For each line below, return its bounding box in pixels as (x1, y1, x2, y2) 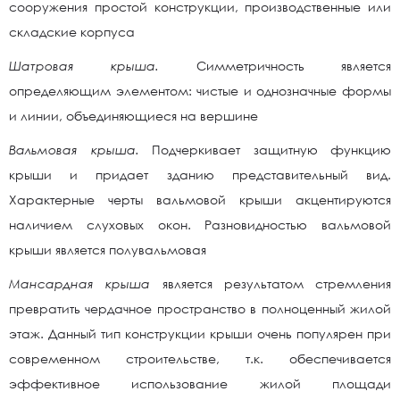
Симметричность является (196, 58, 392, 73)
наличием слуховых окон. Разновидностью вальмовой (9, 217, 391, 232)
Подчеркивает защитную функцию (152, 142, 391, 157)
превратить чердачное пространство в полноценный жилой (9, 301, 391, 316)
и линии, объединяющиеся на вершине (9, 108, 258, 123)
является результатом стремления (162, 276, 391, 291)
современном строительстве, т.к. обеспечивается (9, 351, 391, 366)
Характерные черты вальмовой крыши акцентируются (9, 192, 391, 207)
